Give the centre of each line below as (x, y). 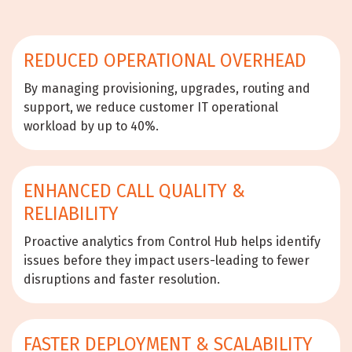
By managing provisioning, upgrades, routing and (167, 88)
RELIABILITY (71, 213)
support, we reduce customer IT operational (151, 107)
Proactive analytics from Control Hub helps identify (172, 241)
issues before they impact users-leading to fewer (167, 260)
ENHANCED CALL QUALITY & (134, 191)
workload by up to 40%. (91, 126)
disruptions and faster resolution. (122, 279)
